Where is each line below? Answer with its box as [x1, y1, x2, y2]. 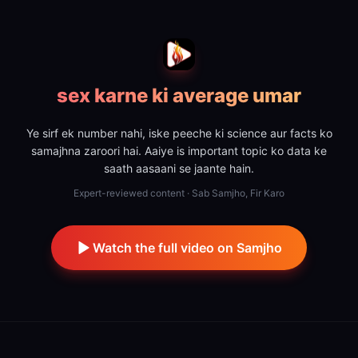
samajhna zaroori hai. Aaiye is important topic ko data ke [31, 144, 327, 157]
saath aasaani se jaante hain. [104, 161, 254, 175]
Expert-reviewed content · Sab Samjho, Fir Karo [74, 187, 284, 199]
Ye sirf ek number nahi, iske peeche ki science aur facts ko [26, 126, 332, 140]
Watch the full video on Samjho [92, 240, 282, 256]
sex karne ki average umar [57, 84, 301, 107]
